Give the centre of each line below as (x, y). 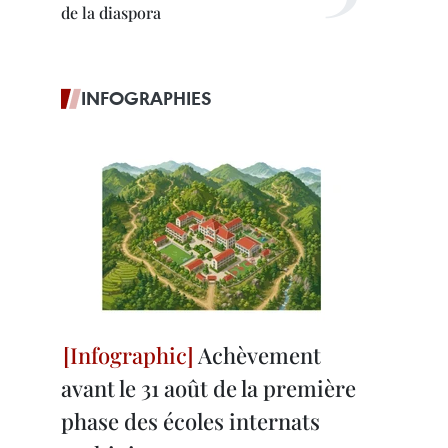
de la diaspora (111, 12)
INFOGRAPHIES (146, 98)
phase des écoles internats (190, 421)
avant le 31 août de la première (208, 388)
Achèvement (257, 355)
